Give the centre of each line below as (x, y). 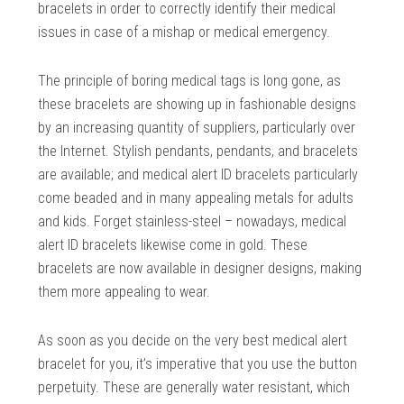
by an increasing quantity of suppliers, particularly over (197, 127)
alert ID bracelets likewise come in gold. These (173, 244)
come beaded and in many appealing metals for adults (196, 197)
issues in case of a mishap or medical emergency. (184, 32)
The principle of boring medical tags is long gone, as (190, 80)
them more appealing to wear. (124, 291)
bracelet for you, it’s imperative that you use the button (198, 363)
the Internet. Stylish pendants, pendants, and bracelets (198, 151)
